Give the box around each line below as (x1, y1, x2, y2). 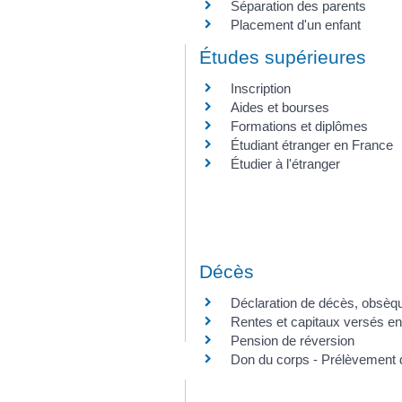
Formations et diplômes (231, 118, 368, 134)
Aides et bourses (231, 100, 329, 115)
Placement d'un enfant (231, 16, 361, 32)
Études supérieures (199, 47, 366, 67)
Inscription (231, 81, 291, 96)
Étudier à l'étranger (231, 156, 340, 171)
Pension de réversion (231, 333, 354, 349)
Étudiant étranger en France (231, 137, 393, 153)
